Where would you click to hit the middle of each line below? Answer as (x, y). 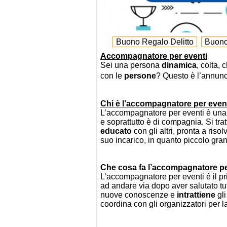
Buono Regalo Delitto (155, 42)
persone (140, 76)
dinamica (179, 65)
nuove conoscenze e (139, 195)
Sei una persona (131, 65)
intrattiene (196, 195)
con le (112, 76)
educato (116, 131)
